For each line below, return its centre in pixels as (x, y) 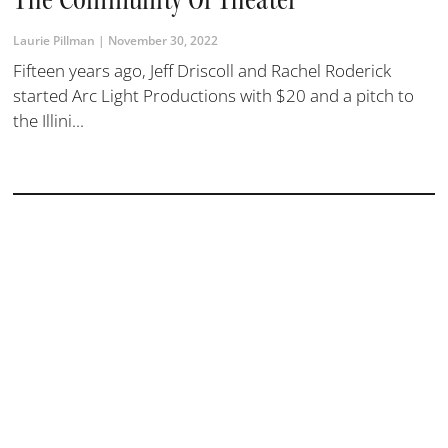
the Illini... (49, 120)
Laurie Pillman (56, 40)
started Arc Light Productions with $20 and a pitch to (214, 95)
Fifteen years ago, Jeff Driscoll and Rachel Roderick (202, 70)
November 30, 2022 (162, 40)
